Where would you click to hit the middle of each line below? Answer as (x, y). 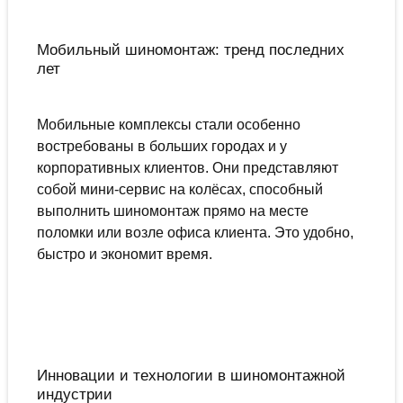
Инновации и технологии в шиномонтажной (191, 376)
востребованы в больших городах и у (161, 147)
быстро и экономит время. (124, 255)
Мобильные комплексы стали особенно (168, 125)
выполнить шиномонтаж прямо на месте (172, 211)
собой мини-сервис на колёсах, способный (179, 190)
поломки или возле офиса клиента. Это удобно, (195, 233)
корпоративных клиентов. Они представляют (187, 168)
